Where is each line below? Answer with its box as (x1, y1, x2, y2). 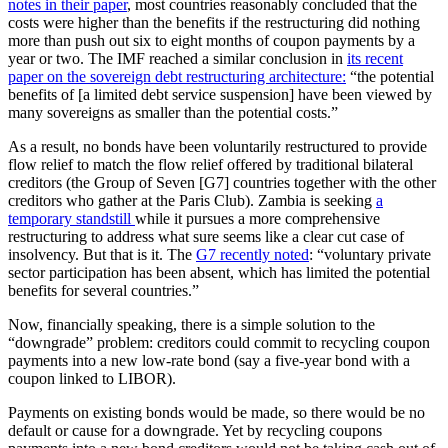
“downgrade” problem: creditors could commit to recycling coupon (8, 334, 430, 352)
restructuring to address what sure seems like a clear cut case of (8, 228, 404, 246)
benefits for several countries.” (8, 282, 199, 300)
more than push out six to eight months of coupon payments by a (8, 32, 415, 50)
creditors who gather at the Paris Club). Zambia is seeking (8, 192, 376, 210)
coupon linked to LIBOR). (8, 370, 180, 388)
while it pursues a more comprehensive (135, 210, 380, 228)
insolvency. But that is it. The (8, 246, 196, 264)
